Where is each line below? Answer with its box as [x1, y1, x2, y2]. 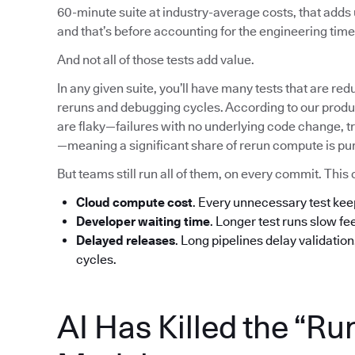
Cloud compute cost [76, 195, 193, 211]
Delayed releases [76, 233, 175, 249]
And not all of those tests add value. [57, 52, 254, 68]
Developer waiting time [76, 214, 210, 230]
